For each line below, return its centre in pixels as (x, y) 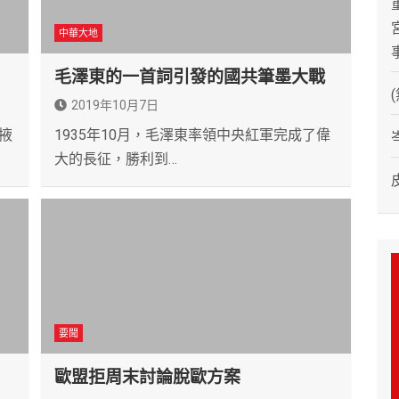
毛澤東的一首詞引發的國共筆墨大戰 (190, 77)
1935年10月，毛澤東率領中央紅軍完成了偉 (192, 135)
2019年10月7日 (115, 106)
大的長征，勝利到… (116, 159)
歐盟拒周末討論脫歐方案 (147, 378)
